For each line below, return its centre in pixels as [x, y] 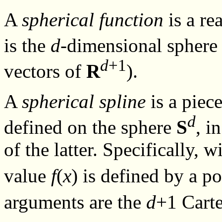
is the [27, 46]
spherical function [93, 20]
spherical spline [84, 102]
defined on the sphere [90, 127]
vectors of [45, 71]
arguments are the [75, 202]
